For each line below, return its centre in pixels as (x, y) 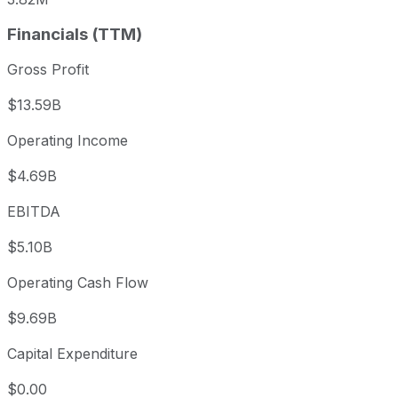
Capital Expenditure (72, 354)
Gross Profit (48, 70)
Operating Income (68, 141)
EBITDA (34, 212)
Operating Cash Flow (78, 283)
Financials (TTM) (75, 34)
